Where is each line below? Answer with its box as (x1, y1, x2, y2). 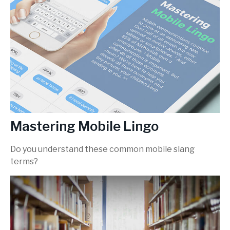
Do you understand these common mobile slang (10, 144, 195, 155)
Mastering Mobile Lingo (10, 118, 159, 134)
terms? (10, 157, 38, 167)
